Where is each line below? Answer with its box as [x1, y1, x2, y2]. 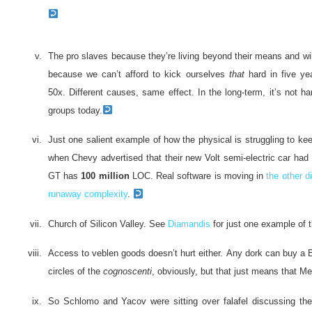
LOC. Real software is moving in [129, 171, 267, 182]
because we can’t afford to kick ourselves [47, 68, 229, 79]
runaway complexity [47, 189, 127, 200]
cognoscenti [102, 266, 152, 277]
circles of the [47, 266, 103, 277]
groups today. [47, 104, 102, 116]
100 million [81, 171, 130, 182]
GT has [47, 171, 81, 182]
